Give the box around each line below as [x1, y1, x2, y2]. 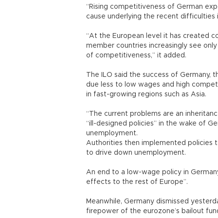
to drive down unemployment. [86, 149, 186, 156]
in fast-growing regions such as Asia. [86, 91, 206, 98]
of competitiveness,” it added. [86, 52, 186, 59]
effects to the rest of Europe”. [86, 179, 188, 185]
